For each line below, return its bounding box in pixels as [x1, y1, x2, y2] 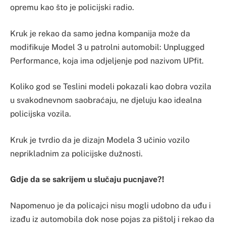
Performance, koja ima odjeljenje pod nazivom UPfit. [10, 55, 204, 66]
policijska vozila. [10, 109, 71, 119]
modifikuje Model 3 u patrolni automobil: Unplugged [10, 42, 205, 52]
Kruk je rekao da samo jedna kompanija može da [10, 28, 190, 38]
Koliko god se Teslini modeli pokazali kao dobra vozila [10, 82, 211, 92]
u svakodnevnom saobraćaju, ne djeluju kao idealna [10, 95, 202, 105]
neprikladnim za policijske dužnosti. [10, 148, 143, 158]
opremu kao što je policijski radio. [10, 3, 134, 13]
